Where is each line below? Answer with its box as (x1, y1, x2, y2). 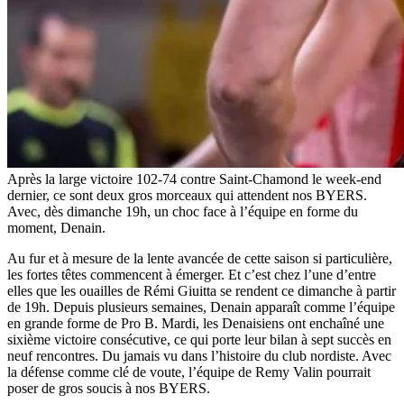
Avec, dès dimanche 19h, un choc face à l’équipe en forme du (7, 203, 358, 219)
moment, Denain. (7, 219, 106, 235)
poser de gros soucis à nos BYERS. (7, 380, 210, 396)
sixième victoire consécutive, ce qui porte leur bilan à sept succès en (7, 331, 391, 347)
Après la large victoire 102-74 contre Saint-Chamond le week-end (7, 170, 381, 187)
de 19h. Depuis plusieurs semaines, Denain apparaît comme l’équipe (7, 298, 395, 315)
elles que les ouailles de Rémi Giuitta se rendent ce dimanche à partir (7, 282, 396, 298)
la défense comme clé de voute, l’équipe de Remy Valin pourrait (7, 363, 371, 380)
